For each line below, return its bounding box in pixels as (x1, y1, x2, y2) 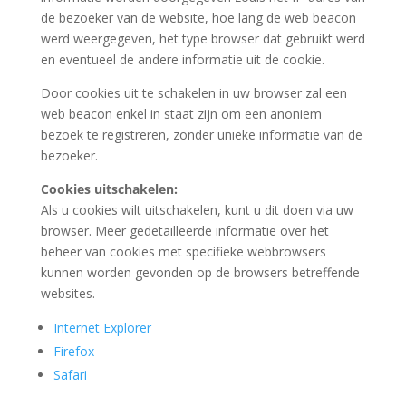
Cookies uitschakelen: (40, 180, 178, 198)
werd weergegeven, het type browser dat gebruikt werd (40, 30, 365, 47)
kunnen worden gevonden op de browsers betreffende (40, 264, 360, 281)
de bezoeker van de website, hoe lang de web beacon (40, 9, 356, 26)
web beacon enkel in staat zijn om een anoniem (40, 105, 322, 122)
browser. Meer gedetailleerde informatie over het (40, 222, 329, 239)
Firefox (53, 343, 94, 360)
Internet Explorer (53, 319, 151, 336)
